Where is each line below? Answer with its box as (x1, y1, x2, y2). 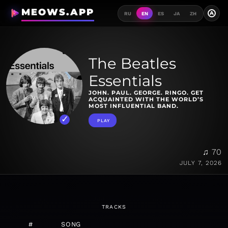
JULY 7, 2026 (180, 159, 222, 167)
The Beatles (89, 54, 176, 73)
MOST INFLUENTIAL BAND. (89, 102, 179, 110)
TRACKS (101, 204, 127, 211)
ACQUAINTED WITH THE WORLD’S (89, 96, 204, 103)
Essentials (89, 72, 162, 90)
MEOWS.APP (21, 7, 94, 18)
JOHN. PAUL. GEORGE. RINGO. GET (89, 89, 204, 97)
